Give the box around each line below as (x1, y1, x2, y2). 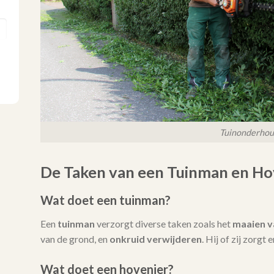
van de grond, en (40, 233, 109, 245)
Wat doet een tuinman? (40, 193, 171, 208)
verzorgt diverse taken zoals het (94, 218, 232, 230)
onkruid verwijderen (109, 233, 202, 245)
